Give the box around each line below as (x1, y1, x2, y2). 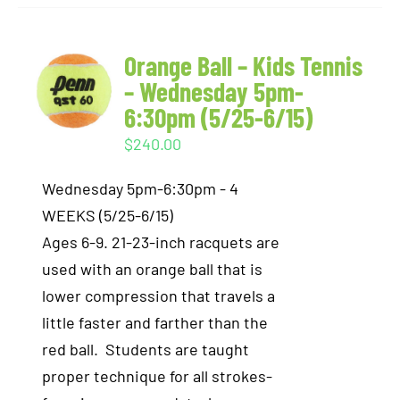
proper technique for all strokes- (42, 366, 273, 386)
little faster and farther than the (42, 312, 269, 332)
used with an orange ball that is (42, 259, 263, 279)
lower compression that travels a (42, 286, 276, 305)
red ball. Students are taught (42, 339, 250, 359)
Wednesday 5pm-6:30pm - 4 (42, 179, 239, 198)
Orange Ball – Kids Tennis (124, 49, 363, 81)
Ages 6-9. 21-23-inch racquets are (42, 232, 280, 252)
